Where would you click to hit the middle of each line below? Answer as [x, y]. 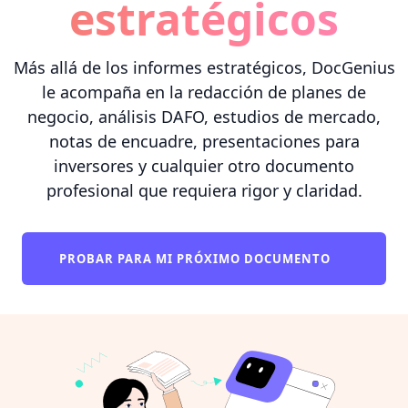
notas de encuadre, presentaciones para [204, 141]
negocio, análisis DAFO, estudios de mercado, [204, 116]
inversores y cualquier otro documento [204, 165]
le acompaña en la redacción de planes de [204, 92]
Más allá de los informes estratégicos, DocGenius [204, 67]
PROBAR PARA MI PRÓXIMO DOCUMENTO [197, 258]
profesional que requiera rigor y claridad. [204, 190]
